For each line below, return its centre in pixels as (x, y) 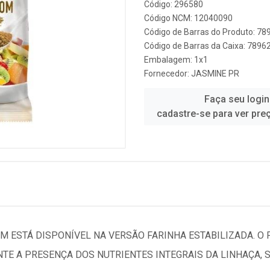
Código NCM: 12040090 (188, 18)
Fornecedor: (168, 74)
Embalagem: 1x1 (176, 60)
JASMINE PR (215, 74)
